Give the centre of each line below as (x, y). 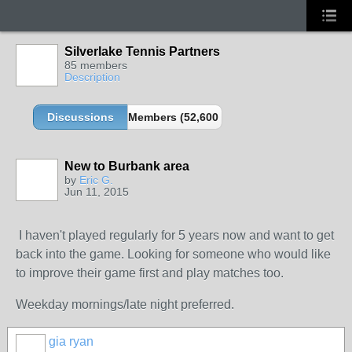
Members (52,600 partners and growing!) (237, 117)
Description (92, 77)
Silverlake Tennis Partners (142, 51)
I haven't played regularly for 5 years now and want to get (175, 235)
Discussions (81, 117)
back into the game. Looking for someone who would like (173, 254)
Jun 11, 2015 (97, 192)
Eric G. (96, 180)
